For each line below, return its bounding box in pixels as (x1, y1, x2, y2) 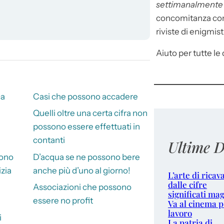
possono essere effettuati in (32, 121, 140, 132)
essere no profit (32, 195, 93, 206)
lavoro (167, 207, 192, 219)
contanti (32, 135, 65, 145)
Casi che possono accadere (32, 91, 138, 102)
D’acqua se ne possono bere (32, 151, 140, 162)
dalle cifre (167, 179, 207, 190)
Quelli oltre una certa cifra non (32, 108, 147, 118)
